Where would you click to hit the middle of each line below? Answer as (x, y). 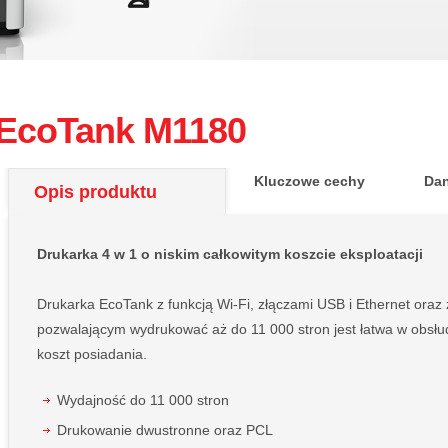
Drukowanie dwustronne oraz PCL (165, 430)
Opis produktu (96, 191)
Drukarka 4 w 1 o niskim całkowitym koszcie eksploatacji (230, 254)
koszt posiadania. (92, 354)
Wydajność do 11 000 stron (143, 400)
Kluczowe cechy (310, 181)
